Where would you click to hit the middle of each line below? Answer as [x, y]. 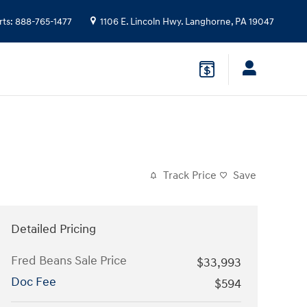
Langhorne [208, 22]
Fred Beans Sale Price [69, 260]
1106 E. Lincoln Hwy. [142, 22]
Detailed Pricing [53, 229]
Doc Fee [34, 282]
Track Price [190, 175]
